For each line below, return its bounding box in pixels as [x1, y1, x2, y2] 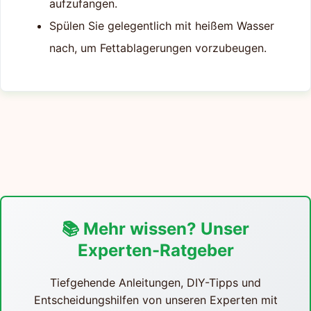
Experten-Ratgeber [77, 239, 234, 260]
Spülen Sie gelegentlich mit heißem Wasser [49, 18, 274, 33]
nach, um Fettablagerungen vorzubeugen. [49, 40, 267, 55]
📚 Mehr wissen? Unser [62, 218, 249, 239]
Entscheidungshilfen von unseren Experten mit [33, 292, 278, 307]
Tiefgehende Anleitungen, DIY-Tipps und [50, 275, 261, 289]
